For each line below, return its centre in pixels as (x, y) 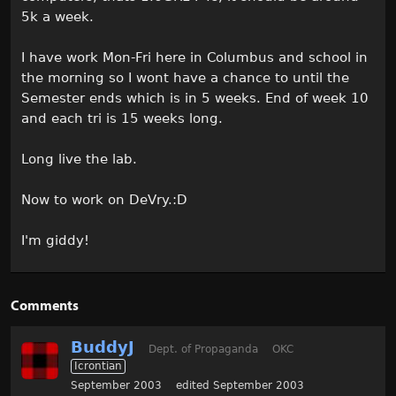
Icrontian (98, 366)
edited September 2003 (240, 385)
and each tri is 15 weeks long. (122, 118)
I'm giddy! (55, 240)
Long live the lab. (79, 159)
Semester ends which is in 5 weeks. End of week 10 (195, 98)
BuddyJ (103, 347)
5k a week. (57, 17)
